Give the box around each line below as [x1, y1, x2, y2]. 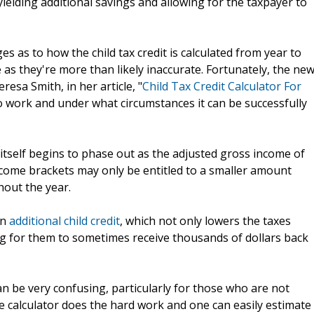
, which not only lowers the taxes [120, 212, 291, 228]
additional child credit [9, 212, 120, 228]
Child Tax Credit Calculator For [142, 78, 301, 94]
